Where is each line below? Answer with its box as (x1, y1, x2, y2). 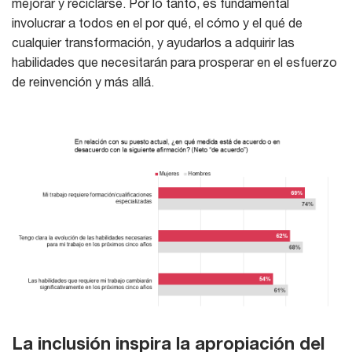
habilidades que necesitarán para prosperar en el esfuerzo (12, 53, 337, 69)
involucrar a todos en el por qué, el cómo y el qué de (12, 14, 302, 30)
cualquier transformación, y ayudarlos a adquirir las (12, 34, 295, 49)
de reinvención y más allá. (12, 73, 154, 89)
